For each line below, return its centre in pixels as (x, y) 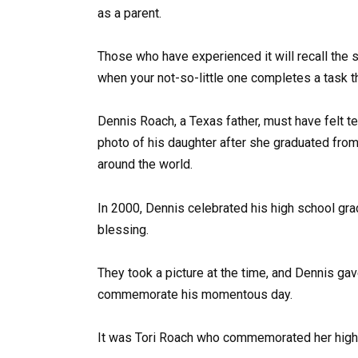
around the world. (145, 165)
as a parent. (129, 13)
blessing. (123, 229)
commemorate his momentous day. (195, 294)
